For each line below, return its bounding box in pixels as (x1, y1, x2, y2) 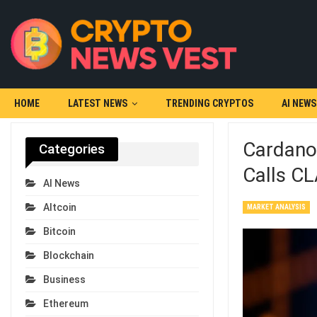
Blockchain (43, 250, 94, 262)
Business (43, 274, 86, 286)
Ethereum (43, 298, 88, 310)
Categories (39, 141, 105, 157)
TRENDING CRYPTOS (166, 98, 253, 109)
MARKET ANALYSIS (246, 203, 306, 211)
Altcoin (43, 202, 76, 214)
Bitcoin (43, 226, 76, 238)
